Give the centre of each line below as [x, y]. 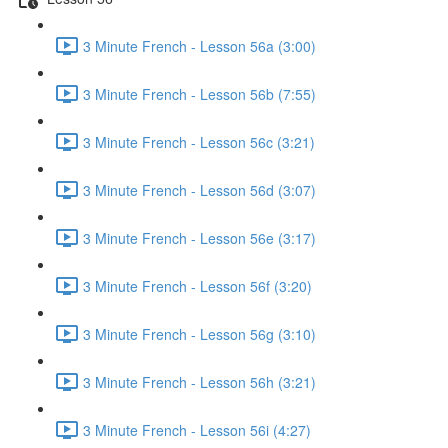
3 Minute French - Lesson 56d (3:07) [199, 189]
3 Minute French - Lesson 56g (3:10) [199, 333]
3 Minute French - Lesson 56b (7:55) [199, 93]
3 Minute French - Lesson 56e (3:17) [199, 237]
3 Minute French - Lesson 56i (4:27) [197, 429]
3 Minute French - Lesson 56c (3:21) [199, 141]
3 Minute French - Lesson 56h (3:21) [199, 381]
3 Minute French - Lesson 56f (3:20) [197, 285]
